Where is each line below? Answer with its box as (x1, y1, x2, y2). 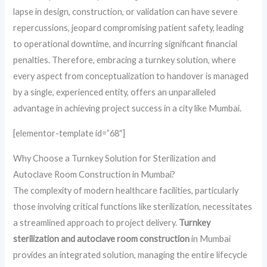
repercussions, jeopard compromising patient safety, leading (13, 23, 244, 33)
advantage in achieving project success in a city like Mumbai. (13, 103, 242, 114)
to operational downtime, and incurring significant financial (13, 39, 238, 49)
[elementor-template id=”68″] (13, 128, 126, 138)
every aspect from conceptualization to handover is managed (13, 71, 249, 82)
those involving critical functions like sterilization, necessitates (13, 201, 253, 212)
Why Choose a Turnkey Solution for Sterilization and (13, 153, 216, 163)
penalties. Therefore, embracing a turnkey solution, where (13, 55, 237, 66)
